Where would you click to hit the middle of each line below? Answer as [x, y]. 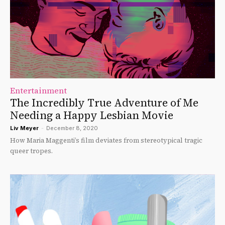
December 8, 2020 [72, 128]
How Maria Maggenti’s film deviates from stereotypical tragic [106, 140]
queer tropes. [31, 151]
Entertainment [38, 90]
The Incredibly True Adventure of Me [104, 102]
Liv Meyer [24, 128]
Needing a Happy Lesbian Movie [92, 115]
